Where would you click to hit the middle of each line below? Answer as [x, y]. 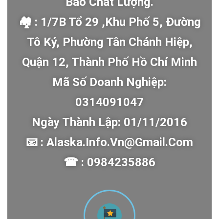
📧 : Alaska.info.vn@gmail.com [109, 142]
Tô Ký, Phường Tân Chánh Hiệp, [109, 42]
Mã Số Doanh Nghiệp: [109, 82]
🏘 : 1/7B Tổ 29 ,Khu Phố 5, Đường [109, 22]
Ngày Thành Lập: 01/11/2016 [109, 122]
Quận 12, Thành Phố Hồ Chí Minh [109, 62]
